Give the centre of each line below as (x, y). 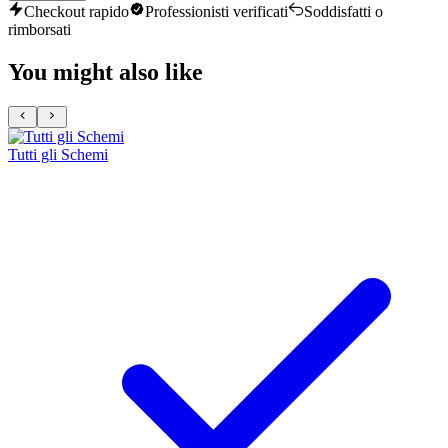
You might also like (105, 71)
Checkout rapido (76, 12)
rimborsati (39, 30)
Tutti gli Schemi (58, 155)
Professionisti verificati (216, 12)
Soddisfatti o (343, 12)
